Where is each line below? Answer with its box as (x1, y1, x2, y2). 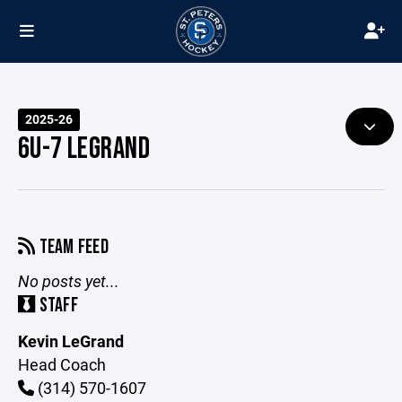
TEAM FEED (35, 235, 109, 259)
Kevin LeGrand (18, 330, 124, 352)
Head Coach (18, 354, 106, 375)
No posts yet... (18, 270, 119, 292)
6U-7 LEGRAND (18, 131, 150, 167)
